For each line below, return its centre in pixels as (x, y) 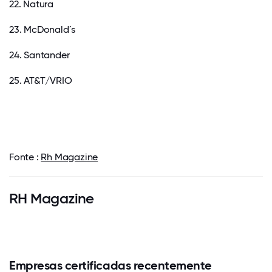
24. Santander (39, 55)
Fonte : (25, 157)
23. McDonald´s (42, 30)
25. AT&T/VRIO (41, 81)
